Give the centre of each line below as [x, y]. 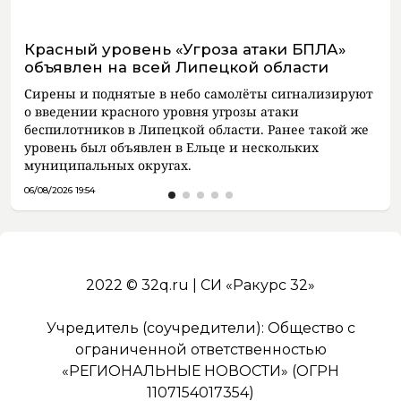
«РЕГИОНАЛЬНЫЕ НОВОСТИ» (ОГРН [200, 371]
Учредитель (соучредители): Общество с [200, 328]
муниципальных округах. [108, 165]
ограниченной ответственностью [200, 350]
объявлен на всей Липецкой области [176, 67]
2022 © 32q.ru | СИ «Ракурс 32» [200, 285]
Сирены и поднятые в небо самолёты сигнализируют [199, 94]
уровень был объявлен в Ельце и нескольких [171, 147]
